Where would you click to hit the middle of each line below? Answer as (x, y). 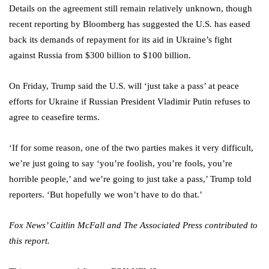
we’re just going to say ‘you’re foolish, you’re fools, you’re (121, 164)
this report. (31, 241)
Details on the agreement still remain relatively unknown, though (131, 9)
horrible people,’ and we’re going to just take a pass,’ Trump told (130, 179)
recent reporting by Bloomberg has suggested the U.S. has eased (130, 24)
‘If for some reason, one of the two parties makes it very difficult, (131, 148)
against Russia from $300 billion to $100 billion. (101, 56)
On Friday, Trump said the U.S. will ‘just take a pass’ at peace (124, 86)
